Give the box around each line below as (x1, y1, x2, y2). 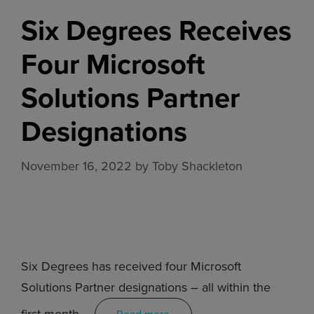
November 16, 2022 (21, 156, 132, 175)
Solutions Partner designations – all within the (21, 278, 271, 296)
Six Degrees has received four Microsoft (21, 257, 241, 275)
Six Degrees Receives (21, 9, 292, 51)
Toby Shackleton (152, 156, 243, 175)
